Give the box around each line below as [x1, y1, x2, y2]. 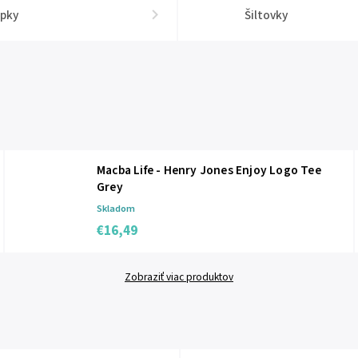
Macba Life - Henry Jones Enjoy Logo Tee [97, 161, 321, 179]
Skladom [97, 201, 135, 216]
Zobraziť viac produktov [125, 269, 233, 284]
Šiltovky [244, 6, 288, 24]
